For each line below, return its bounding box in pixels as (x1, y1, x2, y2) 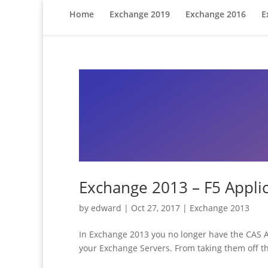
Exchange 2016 (185, 8, 246, 20)
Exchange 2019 (109, 8, 170, 20)
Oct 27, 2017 (131, 202, 180, 214)
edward (91, 202, 121, 214)
